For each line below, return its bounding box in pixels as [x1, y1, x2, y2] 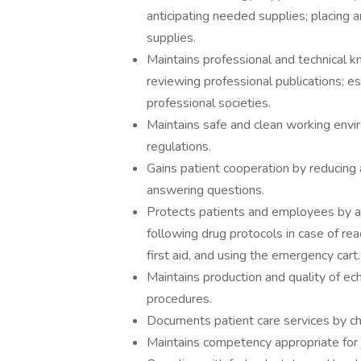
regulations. [147, 138, 211, 156]
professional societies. [147, 94, 271, 112]
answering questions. [147, 181, 264, 199]
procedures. [147, 290, 212, 308]
